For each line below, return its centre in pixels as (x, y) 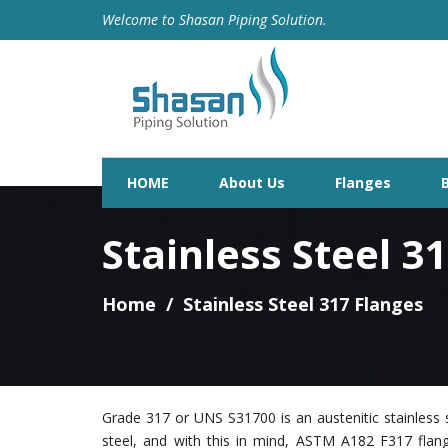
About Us (252, 182)
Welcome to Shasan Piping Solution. (214, 19)
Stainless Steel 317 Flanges (303, 304)
